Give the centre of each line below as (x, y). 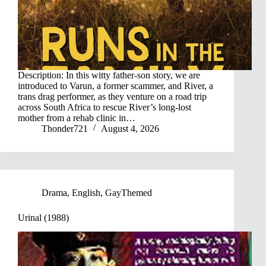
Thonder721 (65, 128)
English (86, 192)
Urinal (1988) (43, 217)
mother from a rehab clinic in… (77, 118)
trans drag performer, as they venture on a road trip (112, 96)
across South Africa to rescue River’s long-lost (104, 107)
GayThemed (129, 192)
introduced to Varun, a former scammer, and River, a (115, 85)
